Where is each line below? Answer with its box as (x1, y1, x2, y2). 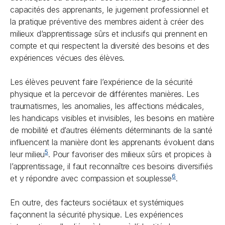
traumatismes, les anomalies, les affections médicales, (10, 101, 204, 111)
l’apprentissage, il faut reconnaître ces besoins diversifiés (10, 161, 213, 171)
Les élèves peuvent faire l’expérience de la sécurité (10, 77, 193, 87)
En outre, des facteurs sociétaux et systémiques (10, 197, 184, 207)
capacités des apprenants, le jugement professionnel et (10, 5, 208, 15)
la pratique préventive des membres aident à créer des (10, 17, 204, 27)
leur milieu (10, 149, 45, 159)
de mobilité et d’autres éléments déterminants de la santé (10, 125, 212, 135)
